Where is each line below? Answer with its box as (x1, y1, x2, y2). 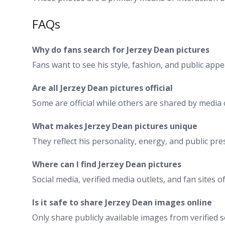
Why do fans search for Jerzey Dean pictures (32, 44, 209, 55)
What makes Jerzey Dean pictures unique (32, 120, 197, 132)
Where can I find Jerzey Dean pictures (32, 158, 181, 170)
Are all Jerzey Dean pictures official (32, 82, 173, 93)
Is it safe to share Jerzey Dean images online (32, 196, 212, 208)
